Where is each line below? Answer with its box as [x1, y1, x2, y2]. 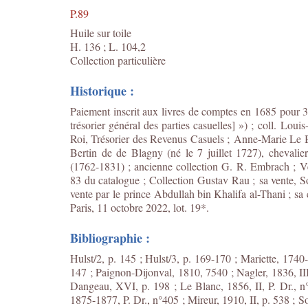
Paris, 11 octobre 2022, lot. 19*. [70, 200, 209, 214]
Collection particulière [70, 53, 166, 67]
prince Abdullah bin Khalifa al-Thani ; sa [124, 186, 307, 201]
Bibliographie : [70, 229, 150, 247]
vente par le [70, 186, 124, 201]
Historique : [70, 82, 134, 100]
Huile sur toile [70, 25, 131, 40]
